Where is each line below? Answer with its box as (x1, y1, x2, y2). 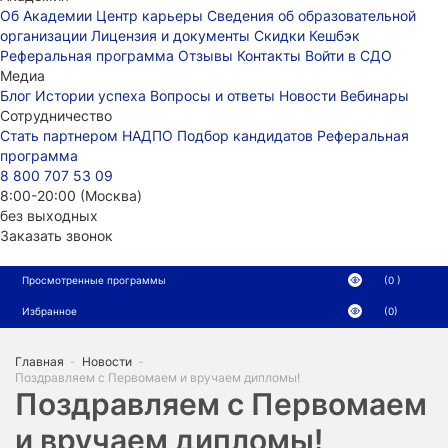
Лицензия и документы (91, 27, 254, 44)
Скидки (254, 27, 309, 44)
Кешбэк (309, 27, 360, 44)
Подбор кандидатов (177, 127, 317, 144)
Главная (15, 354, 64, 369)
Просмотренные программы (22, 274, 166, 286)
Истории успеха (35, 87, 150, 104)
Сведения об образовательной (207, 7, 416, 24)
